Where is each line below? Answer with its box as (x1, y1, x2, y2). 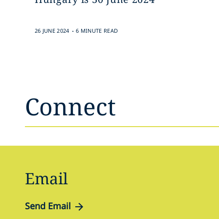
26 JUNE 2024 (34, 27, 69, 34)
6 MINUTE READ (76, 27, 118, 34)
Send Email (25, 200, 71, 212)
